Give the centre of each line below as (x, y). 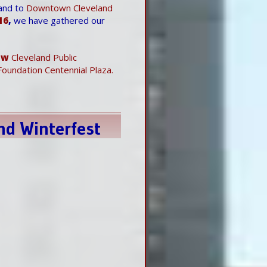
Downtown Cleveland (69, 7)
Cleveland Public (43, 57)
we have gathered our (58, 20)
